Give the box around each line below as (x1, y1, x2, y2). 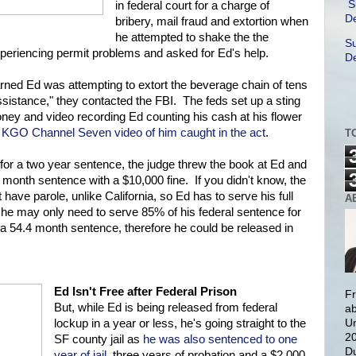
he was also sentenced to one (142, 333, 297, 346)
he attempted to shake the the (114, 31, 269, 44)
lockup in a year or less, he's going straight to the (53, 317, 306, 331)
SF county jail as (53, 333, 143, 346)
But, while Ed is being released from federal (53, 301, 277, 315)
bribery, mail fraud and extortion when (114, 15, 308, 29)
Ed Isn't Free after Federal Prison (53, 285, 237, 299)
